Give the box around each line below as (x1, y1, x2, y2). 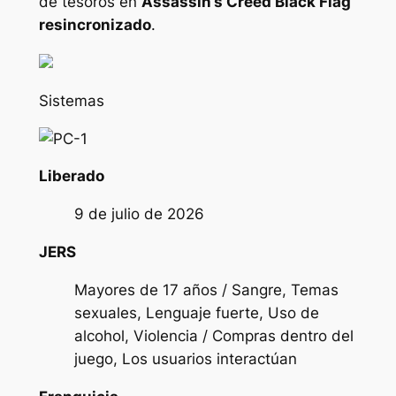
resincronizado (38, 16, 151, 34)
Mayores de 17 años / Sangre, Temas (73, 280, 339, 299)
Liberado (38, 167, 104, 186)
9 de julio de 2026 (73, 205, 204, 224)
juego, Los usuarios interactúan (73, 349, 297, 368)
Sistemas (38, 91, 104, 110)
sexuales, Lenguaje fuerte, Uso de (73, 303, 319, 322)
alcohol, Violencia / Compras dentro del (73, 326, 354, 345)
